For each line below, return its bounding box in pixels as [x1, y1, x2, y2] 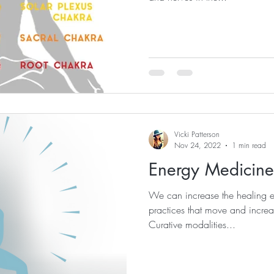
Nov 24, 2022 [174, 140, 221, 150]
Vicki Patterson [174, 129, 220, 139]
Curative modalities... [149, 218, 235, 231]
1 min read [232, 140, 266, 150]
